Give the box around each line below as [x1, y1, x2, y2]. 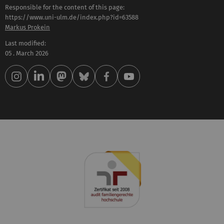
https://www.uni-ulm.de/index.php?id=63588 [5, 13, 138, 21]
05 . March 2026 [5, 49, 48, 57]
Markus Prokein [5, 23, 50, 31]
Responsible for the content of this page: [5, 3, 124, 11]
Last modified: [5, 39, 46, 47]
